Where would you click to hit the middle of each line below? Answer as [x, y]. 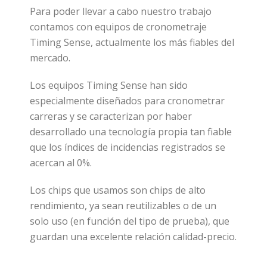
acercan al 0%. [61, 162]
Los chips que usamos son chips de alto [118, 190]
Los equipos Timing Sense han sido [109, 85]
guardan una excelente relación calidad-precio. [133, 236]
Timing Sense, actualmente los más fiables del [132, 42]
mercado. [50, 58]
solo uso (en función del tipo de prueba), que [130, 221]
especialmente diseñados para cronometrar [127, 100]
